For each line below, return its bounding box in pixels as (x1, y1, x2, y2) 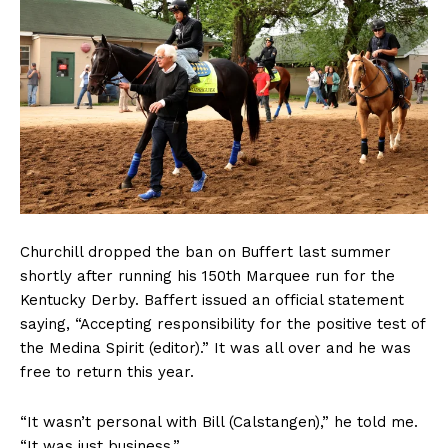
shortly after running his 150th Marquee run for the (20, 267, 395, 286)
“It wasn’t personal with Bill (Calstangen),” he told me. (20, 413, 418, 432)
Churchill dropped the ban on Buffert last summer (20, 243, 391, 262)
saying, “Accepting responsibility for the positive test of (20, 315, 425, 334)
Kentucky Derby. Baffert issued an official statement (20, 291, 404, 310)
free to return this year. (20, 363, 194, 382)
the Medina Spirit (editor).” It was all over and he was (20, 339, 411, 358)
